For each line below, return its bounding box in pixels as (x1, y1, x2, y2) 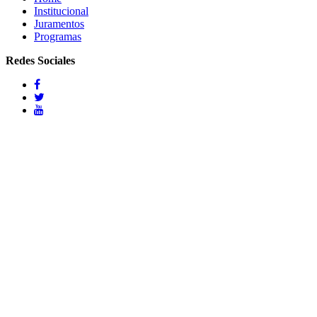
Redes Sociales (6, 54, 75, 67)
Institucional (34, 4, 88, 17)
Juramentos (34, 17, 84, 30)
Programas (34, 30, 81, 42)
